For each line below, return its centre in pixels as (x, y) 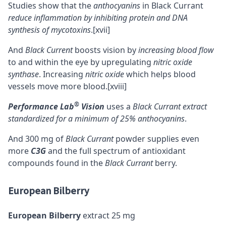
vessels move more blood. (58, 87)
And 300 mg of (37, 139)
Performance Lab (41, 107)
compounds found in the (56, 163)
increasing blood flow (176, 50)
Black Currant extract (170, 107)
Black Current (49, 50)
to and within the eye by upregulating (81, 62)
